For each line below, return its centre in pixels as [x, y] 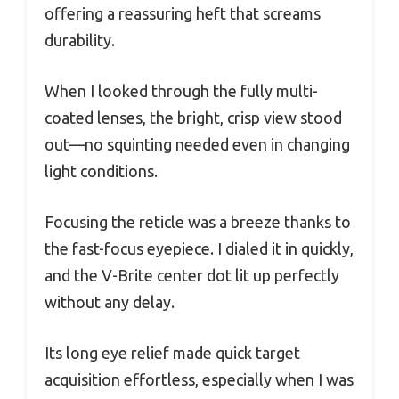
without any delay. [110, 301]
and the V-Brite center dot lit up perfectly [192, 275]
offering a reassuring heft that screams [183, 13]
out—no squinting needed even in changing [197, 144]
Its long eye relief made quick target [172, 352]
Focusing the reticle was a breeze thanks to [198, 221]
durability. [80, 40]
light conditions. [101, 171]
